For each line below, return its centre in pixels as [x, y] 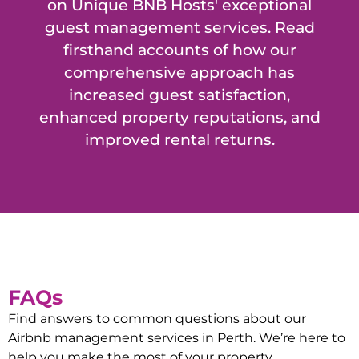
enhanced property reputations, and [179, 117]
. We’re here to [299, 337]
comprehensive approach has [179, 72]
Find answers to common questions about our [157, 318]
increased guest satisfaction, [179, 94]
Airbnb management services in [113, 337]
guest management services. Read [179, 27]
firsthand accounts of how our [179, 49]
